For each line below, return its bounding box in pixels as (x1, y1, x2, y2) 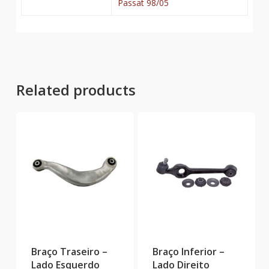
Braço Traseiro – (31, 245, 107, 259)
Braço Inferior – (152, 245, 225, 259)
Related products (16, 79, 136, 100)
